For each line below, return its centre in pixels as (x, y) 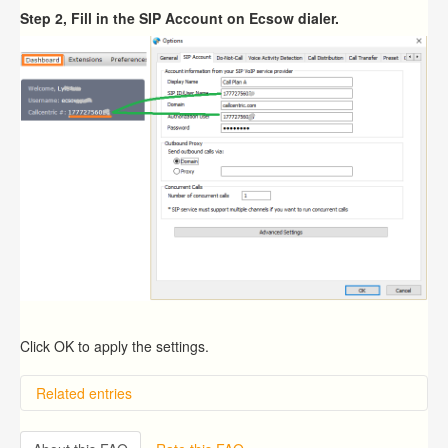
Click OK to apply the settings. (114, 346)
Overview (90, 429)
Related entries (84, 393)
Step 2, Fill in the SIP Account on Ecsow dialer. (179, 18)
